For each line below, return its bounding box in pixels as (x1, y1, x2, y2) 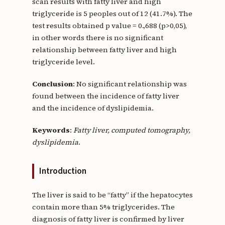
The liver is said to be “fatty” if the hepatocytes (32, 189, 193, 200)
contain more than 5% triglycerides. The (32, 201, 175, 212)
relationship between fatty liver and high (32, 44, 177, 55)
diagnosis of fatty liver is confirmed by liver (32, 213, 184, 224)
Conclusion (32, 78, 73, 89)
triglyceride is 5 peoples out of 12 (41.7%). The (32, 8, 192, 19)
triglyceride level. (32, 56, 95, 67)
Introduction (39, 164, 86, 177)
